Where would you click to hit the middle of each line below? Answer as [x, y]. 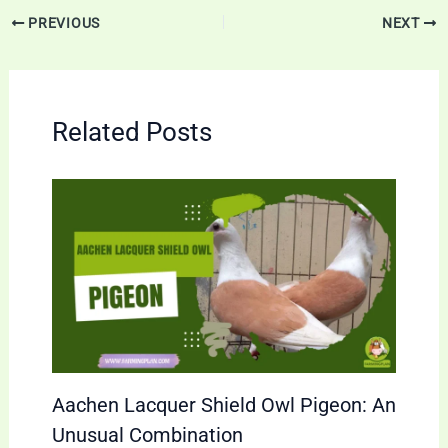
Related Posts [131, 132]
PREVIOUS [62, 22]
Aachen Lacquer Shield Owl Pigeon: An [223, 404]
